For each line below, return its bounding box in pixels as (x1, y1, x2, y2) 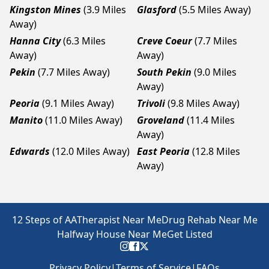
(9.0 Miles (194, 65, 237, 79)
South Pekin (137, 65, 192, 79)
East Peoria (137, 145, 190, 158)
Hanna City (10, 34, 61, 47)
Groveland (137, 113, 184, 127)
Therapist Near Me (76, 213, 162, 226)
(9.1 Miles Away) (42, 97, 114, 110)
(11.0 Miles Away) (45, 113, 122, 127)
